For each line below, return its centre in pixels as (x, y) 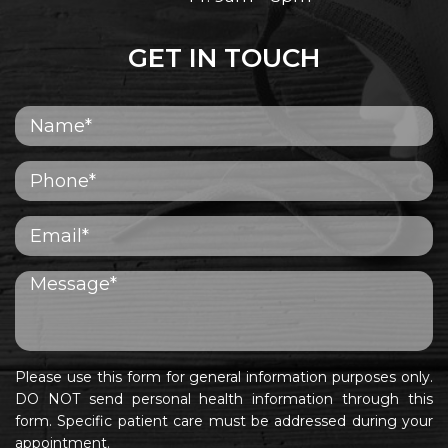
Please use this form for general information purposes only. (224, 377)
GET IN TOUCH (224, 58)
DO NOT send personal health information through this (224, 399)
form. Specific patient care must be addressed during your (224, 421)
